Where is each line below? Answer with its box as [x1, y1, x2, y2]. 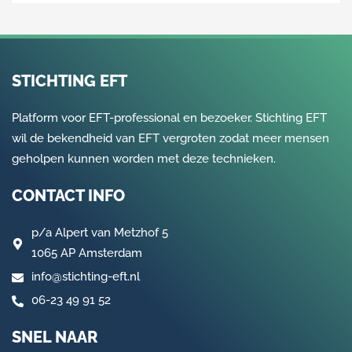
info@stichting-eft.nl [31, 269, 140, 284]
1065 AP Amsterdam [31, 246, 142, 260]
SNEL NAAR [12, 328, 97, 346]
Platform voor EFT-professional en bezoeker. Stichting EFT [12, 111, 327, 125]
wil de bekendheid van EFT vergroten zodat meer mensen [12, 131, 329, 145]
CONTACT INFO [12, 186, 125, 205]
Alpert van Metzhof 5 [55, 225, 168, 240]
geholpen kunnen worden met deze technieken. [12, 152, 276, 166]
